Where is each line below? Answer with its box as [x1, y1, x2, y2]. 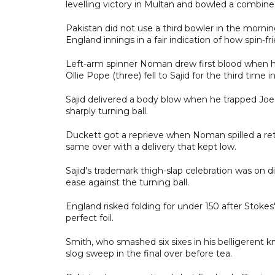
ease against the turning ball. [66, 176, 189, 188]
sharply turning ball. [66, 105, 148, 117]
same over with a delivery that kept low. [66, 141, 236, 152]
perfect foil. [66, 212, 114, 223]
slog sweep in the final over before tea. [66, 247, 232, 259]
